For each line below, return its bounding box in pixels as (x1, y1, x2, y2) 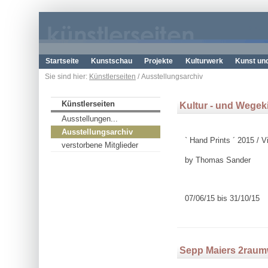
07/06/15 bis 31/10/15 (184, 194, 260, 203)
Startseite (45, 56, 79, 65)
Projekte (144, 56, 173, 65)
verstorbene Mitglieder (62, 141, 139, 150)
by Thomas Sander (184, 155, 251, 165)
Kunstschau (91, 56, 133, 65)
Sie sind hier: (45, 72, 89, 81)
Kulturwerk (185, 56, 223, 65)
